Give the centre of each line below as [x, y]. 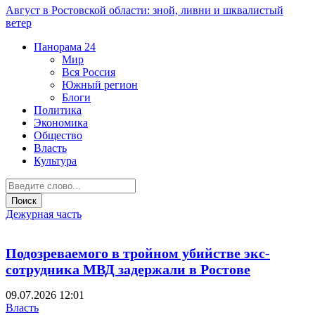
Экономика [61, 123]
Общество [58, 135]
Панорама [58, 47]
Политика [58, 110]
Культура [55, 161]
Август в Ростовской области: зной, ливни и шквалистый [144, 10]
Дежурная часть [44, 214]
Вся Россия [89, 72]
